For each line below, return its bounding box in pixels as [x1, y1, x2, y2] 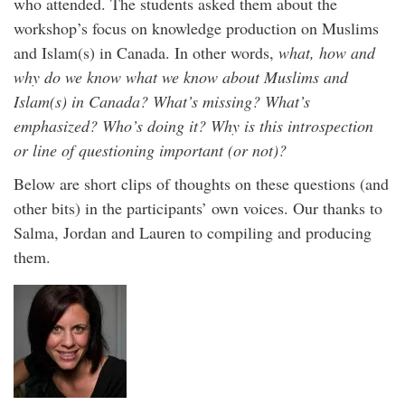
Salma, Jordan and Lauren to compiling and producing [14, 221, 372, 243]
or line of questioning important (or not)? [14, 139, 287, 161]
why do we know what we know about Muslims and [14, 66, 348, 88]
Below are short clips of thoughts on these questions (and [14, 173, 389, 194]
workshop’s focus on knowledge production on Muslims [14, 17, 379, 39]
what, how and [278, 42, 375, 63]
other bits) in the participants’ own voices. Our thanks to [14, 197, 382, 219]
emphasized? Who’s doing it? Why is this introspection [14, 115, 373, 137]
